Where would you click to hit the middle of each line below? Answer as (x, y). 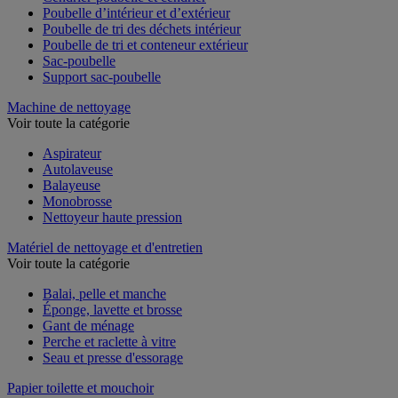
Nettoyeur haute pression (112, 217)
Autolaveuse (78, 169)
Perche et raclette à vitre (109, 341)
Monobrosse (77, 201)
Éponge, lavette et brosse (112, 309)
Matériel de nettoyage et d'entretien (105, 247)
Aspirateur (72, 153)
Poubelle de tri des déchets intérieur (142, 28)
